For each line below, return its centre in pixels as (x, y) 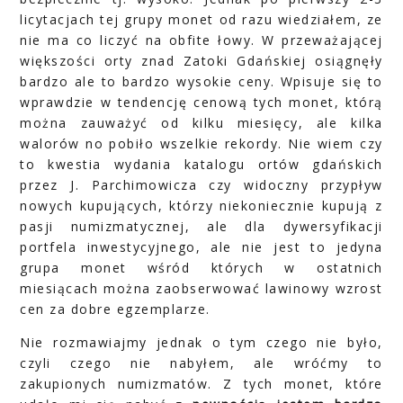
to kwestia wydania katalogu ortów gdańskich (201, 165)
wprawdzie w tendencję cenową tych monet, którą (201, 103)
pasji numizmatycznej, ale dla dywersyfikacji (201, 227)
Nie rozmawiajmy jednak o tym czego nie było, (201, 343)
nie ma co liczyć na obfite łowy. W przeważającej (201, 40)
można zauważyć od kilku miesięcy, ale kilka (201, 123)
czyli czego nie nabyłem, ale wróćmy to (201, 363)
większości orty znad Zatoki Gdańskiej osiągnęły (201, 61)
